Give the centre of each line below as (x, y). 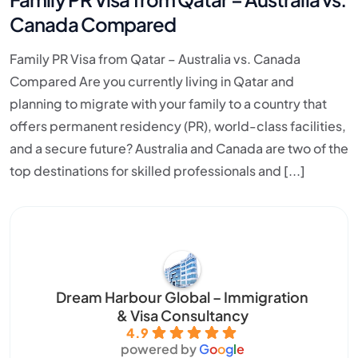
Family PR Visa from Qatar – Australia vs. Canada (155, 59)
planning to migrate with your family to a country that (168, 104)
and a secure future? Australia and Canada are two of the (179, 149)
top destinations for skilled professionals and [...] (157, 171)
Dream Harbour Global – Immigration (182, 297)
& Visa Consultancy (182, 316)
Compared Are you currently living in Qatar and (152, 82)
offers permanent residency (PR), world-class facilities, (178, 126)
